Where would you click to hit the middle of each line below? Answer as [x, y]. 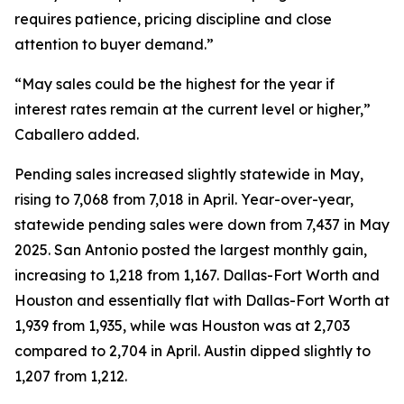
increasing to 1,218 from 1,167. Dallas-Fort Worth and [197, 275]
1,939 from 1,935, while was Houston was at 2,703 [182, 326]
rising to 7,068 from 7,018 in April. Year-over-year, [184, 199]
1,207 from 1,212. [71, 376]
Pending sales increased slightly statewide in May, [189, 174]
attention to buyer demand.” [114, 44]
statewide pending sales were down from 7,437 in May [202, 225]
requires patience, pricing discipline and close [173, 19]
